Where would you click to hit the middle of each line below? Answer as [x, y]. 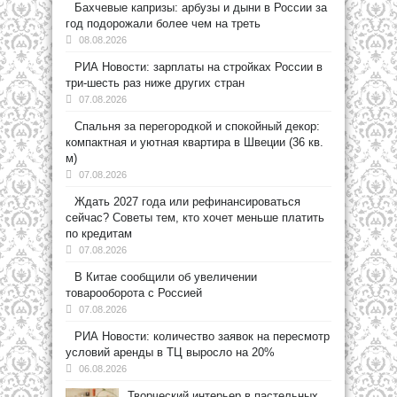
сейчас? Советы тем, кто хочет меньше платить [195, 218]
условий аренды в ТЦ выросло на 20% [170, 352]
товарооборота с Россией [134, 293]
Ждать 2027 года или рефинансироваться [187, 202]
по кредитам [99, 234]
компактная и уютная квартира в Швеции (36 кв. [195, 142]
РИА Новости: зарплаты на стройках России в [198, 67]
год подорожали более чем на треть [163, 23]
